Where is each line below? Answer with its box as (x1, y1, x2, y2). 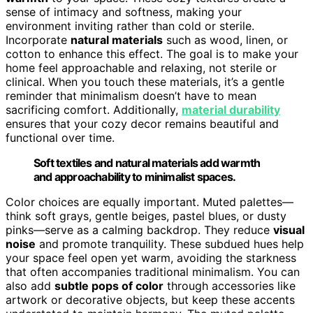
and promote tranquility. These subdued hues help (36, 236, 304, 251)
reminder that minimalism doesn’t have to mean (6, 88, 256, 103)
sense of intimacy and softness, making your (6, 4, 242, 19)
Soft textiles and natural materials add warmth (34, 155, 261, 170)
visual (273, 222, 305, 237)
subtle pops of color (54, 278, 163, 293)
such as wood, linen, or (163, 32, 288, 47)
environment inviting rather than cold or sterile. (6, 18, 254, 33)
